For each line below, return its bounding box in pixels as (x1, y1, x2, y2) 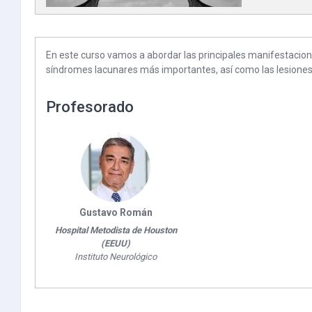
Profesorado (46, 98, 134, 116)
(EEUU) (101, 238, 130, 249)
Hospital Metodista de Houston (54, 225, 177, 236)
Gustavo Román (79, 207, 153, 219)
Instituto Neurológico (75, 251, 157, 263)
